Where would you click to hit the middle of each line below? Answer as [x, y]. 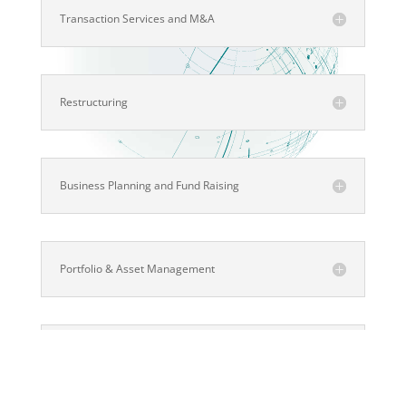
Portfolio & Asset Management [137, 269]
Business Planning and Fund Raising [149, 185]
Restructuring [93, 102]
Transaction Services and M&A [137, 19]
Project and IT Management [129, 352]
